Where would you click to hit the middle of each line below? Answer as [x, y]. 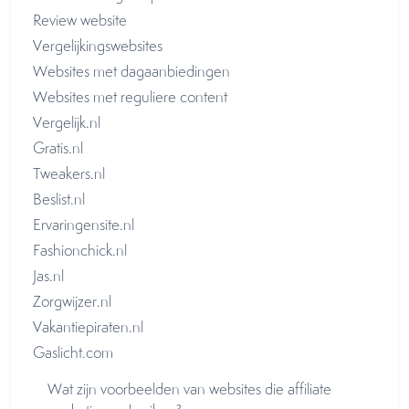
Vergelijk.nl [70, 122]
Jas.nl [50, 276]
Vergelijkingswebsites [101, 46]
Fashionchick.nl [82, 250]
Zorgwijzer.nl [74, 301]
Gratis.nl [60, 148]
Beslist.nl [61, 199]
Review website [82, 20]
